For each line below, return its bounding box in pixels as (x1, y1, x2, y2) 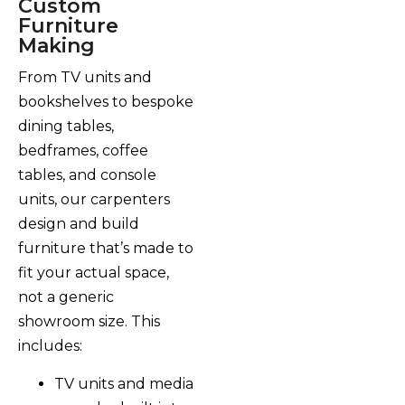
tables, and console (18, 166, 156, 184)
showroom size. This (18, 313, 160, 331)
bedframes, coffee (18, 142, 148, 160)
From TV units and (18, 69, 152, 87)
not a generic (18, 288, 114, 306)
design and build (18, 215, 139, 233)
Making (18, 33, 95, 59)
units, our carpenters (18, 191, 170, 209)
